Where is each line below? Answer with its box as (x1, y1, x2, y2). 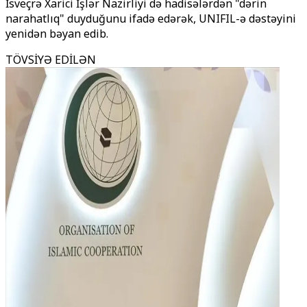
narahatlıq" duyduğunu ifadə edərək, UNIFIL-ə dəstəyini (5, 11, 296, 26)
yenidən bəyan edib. (5, 26, 108, 41)
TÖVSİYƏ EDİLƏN (5, 52, 96, 67)
